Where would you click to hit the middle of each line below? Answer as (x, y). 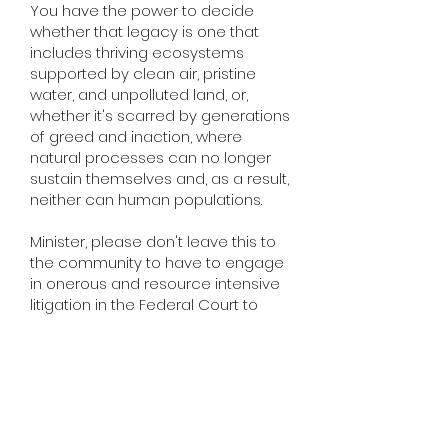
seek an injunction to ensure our (146, 325)
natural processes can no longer (150, 157)
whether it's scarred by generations (160, 115)
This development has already (141, 409)
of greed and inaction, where (136, 136)
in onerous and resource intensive (155, 283)
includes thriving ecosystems (137, 52)
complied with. (82, 367)
